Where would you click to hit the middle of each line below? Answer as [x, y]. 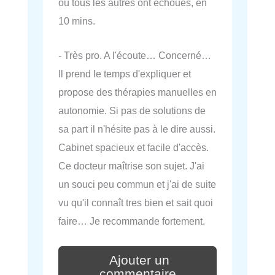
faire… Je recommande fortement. [132, 221]
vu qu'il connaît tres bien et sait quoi [136, 203]
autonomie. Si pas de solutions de [132, 111]
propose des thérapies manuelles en [137, 92]
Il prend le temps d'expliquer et [125, 74]
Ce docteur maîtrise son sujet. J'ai [131, 166]
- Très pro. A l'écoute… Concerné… [135, 56]
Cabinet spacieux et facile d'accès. [134, 148]
